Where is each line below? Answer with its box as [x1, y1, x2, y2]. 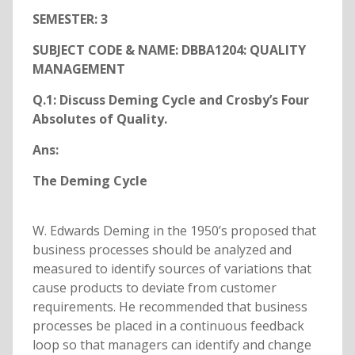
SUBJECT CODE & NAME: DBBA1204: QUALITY [32, 41, 306, 59]
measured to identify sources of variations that [32, 260, 311, 278]
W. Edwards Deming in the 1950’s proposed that [32, 222, 316, 240]
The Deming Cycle [32, 172, 147, 190]
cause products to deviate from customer [32, 279, 277, 297]
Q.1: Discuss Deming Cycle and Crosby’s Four [32, 91, 309, 109]
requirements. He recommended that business [32, 298, 307, 316]
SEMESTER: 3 [32, 10, 108, 29]
